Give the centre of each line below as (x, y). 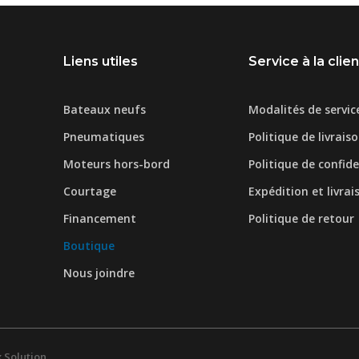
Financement (100, 219)
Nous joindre (99, 273)
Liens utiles (101, 62)
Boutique (89, 246)
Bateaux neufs (105, 110)
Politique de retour (301, 219)
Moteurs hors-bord (117, 164)
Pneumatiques (104, 137)
